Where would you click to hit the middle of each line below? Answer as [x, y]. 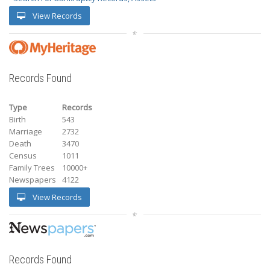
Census [23, 155]
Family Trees [32, 167]
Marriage [26, 131]
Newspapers [33, 179]
